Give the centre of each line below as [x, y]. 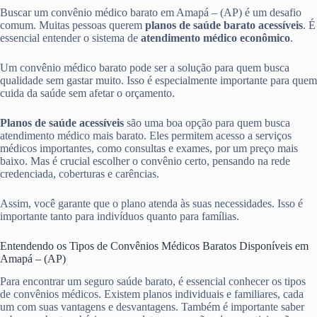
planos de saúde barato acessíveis [224, 25]
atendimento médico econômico [215, 38]
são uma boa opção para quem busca [207, 122]
